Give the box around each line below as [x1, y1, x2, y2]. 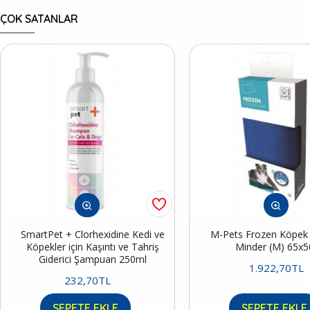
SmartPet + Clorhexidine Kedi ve [21, 228, 165, 241]
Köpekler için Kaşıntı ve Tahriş [26, 240, 160, 254]
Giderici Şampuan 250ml [39, 253, 147, 266]
